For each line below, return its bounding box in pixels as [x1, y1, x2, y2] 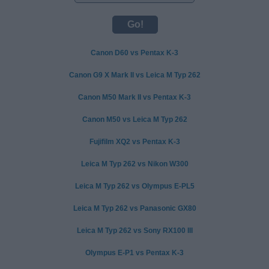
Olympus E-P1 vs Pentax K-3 [85, 248, 184, 257]
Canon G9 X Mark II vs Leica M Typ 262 [68, 70, 201, 79]
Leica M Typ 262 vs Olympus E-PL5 [74, 181, 195, 190]
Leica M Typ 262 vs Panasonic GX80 [73, 204, 196, 213]
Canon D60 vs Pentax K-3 [91, 48, 178, 57]
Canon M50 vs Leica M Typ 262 [82, 115, 187, 124]
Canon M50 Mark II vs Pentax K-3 [78, 92, 191, 101]
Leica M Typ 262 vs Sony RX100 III [76, 226, 193, 235]
